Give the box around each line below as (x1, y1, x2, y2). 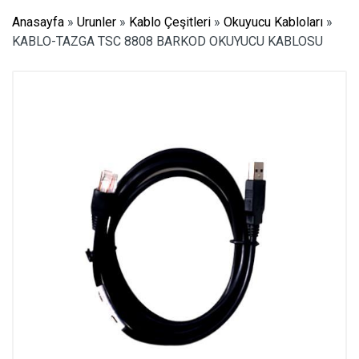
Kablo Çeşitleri (129, 14, 211, 30)
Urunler (77, 14, 116, 30)
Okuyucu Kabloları (224, 14, 323, 30)
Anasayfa (12, 14, 64, 30)
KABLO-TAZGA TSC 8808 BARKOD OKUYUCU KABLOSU (12, 34, 323, 49)
